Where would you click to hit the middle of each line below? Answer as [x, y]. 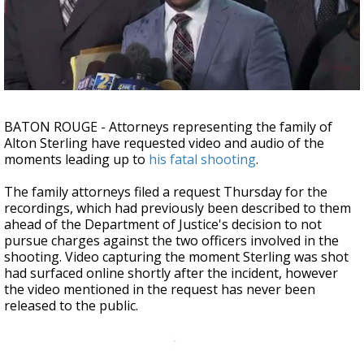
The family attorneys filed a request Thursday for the [166, 192]
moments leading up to [76, 159]
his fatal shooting [202, 159]
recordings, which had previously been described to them [178, 208]
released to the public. [71, 305]
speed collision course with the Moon [166, 32]
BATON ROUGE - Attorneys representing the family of [168, 127]
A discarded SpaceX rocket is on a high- [174, 18]
